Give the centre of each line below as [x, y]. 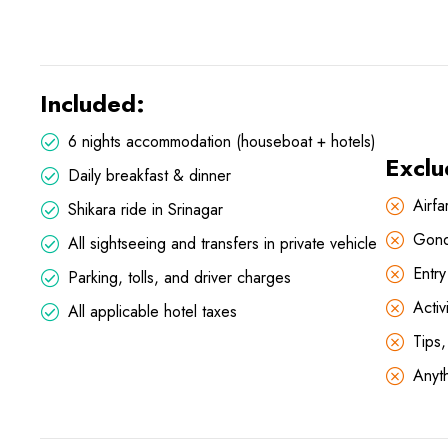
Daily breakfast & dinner [149, 176]
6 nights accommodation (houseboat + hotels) [222, 142]
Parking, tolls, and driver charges [179, 278]
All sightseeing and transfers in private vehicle [222, 244]
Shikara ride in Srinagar [145, 210]
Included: [92, 104]
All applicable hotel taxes [152, 312]
